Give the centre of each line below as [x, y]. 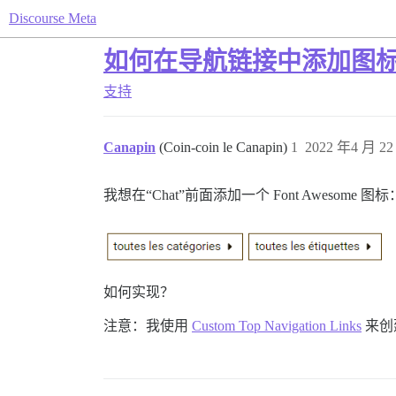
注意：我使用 [148, 325]
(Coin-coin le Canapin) [225, 147]
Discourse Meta [53, 18]
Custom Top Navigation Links [277, 325]
